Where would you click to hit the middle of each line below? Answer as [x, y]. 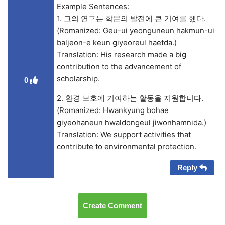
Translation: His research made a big [121, 54]
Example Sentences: [93, 6]
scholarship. [78, 79]
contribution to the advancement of [119, 67]
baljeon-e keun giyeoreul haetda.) [117, 42]
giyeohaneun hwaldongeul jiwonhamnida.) [131, 122]
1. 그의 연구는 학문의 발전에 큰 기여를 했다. [131, 18]
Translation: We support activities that [124, 134]
